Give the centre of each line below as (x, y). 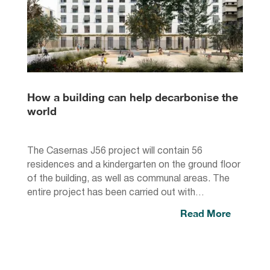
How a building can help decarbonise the (132, 97)
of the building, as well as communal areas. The (128, 179)
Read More (206, 213)
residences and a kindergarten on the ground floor (133, 165)
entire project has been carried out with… (115, 193)
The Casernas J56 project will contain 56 (115, 151)
